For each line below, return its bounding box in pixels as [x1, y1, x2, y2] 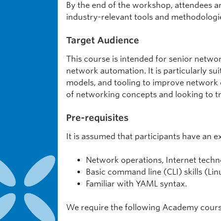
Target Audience [66, 35, 139, 45]
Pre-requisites [66, 112, 129, 123]
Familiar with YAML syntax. [86, 179, 187, 188]
